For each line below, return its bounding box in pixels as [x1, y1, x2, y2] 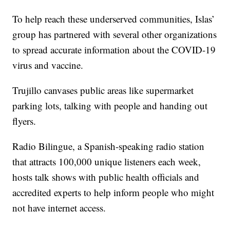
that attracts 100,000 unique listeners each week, [12, 155, 201, 168]
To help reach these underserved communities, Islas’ [12, 12, 215, 25]
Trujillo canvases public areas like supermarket [12, 83, 194, 97]
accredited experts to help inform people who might [12, 185, 215, 199]
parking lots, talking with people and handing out [12, 99, 208, 112]
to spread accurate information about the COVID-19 [12, 43, 216, 56]
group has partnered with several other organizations [12, 27, 217, 41]
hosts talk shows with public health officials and [12, 170, 200, 183]
